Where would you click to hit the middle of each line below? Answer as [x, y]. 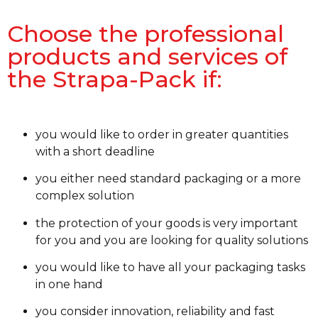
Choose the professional [146, 33]
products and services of [147, 56]
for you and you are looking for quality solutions [172, 240]
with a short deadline [95, 151]
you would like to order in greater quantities [162, 134]
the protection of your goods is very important [167, 223]
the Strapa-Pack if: [115, 79]
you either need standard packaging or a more [168, 179]
